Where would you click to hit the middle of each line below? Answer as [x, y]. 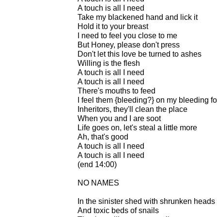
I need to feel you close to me [127, 35]
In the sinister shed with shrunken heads [146, 201]
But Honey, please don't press [129, 45]
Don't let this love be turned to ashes [139, 54]
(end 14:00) [97, 164]
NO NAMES [98, 183]
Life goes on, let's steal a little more [137, 127]
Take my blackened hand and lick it [138, 17]
